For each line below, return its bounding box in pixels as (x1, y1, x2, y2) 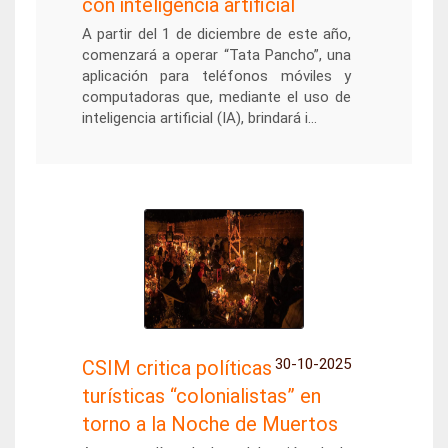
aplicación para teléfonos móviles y (81, 67, 352, 85)
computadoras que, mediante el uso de (81, 88, 352, 106)
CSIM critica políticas (81, 356, 272, 380)
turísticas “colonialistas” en (81, 384, 321, 408)
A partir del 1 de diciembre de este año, (81, 25, 352, 43)
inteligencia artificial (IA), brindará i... (81, 109, 317, 127)
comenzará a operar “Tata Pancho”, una (81, 46, 352, 64)
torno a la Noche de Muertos (81, 412, 338, 436)
